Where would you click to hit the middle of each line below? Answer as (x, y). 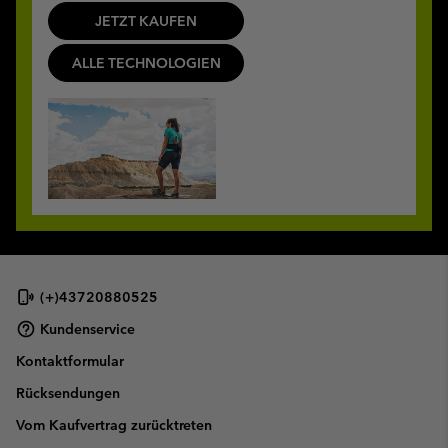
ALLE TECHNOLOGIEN (146, 62)
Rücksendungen (68, 393)
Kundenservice (87, 328)
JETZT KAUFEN (146, 20)
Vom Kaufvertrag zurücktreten (114, 425)
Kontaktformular (70, 361)
